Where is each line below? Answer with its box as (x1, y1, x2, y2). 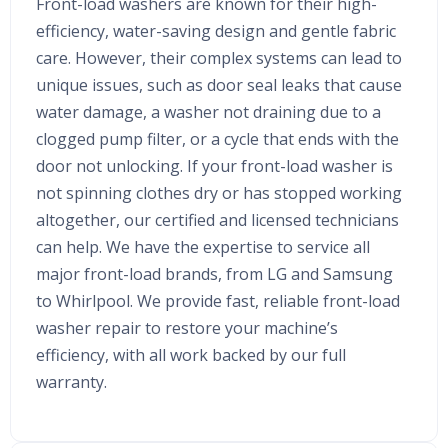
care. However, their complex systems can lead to (36, 47, 402, 70)
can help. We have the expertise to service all (36, 236, 370, 259)
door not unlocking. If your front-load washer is (36, 155, 393, 178)
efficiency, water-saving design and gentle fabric (36, 20, 396, 43)
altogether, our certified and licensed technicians (36, 209, 399, 232)
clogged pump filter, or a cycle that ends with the (36, 128, 399, 151)
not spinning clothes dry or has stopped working (36, 182, 402, 205)
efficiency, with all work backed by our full (36, 344, 346, 367)
